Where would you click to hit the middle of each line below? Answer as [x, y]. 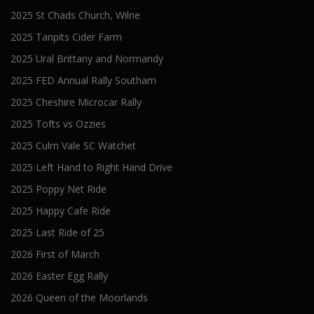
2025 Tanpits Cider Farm [66, 37]
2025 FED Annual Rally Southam [83, 80]
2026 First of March [55, 254]
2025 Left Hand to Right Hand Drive [91, 167]
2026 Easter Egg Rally [59, 276]
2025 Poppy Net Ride [59, 189]
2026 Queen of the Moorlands [79, 298]
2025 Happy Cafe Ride [61, 211]
